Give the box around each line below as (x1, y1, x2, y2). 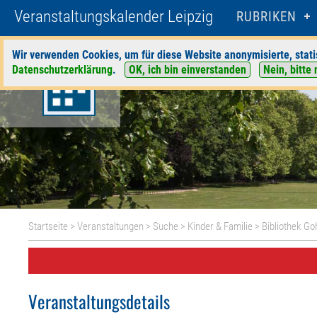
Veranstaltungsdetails (28, 288, 171, 314)
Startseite (28, 220, 69, 233)
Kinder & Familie (188, 220, 253, 233)
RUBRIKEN (236, 8, 296, 25)
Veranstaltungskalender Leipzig (14, 7, 213, 26)
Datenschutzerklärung (12, 63, 113, 76)
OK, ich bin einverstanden (129, 63, 246, 76)
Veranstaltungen (77, 220, 144, 233)
